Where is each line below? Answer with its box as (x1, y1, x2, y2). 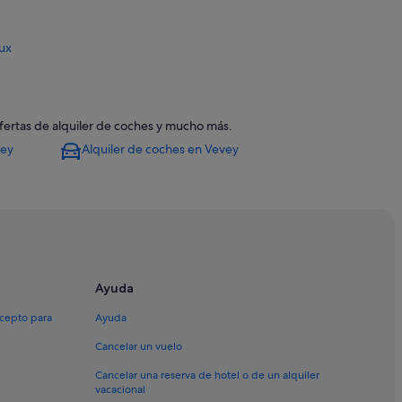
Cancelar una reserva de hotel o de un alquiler (95, 368, 319, 383)
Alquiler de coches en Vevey (82, 141, 239, 158)
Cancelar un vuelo (95, 339, 182, 354)
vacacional (95, 382, 145, 398)
